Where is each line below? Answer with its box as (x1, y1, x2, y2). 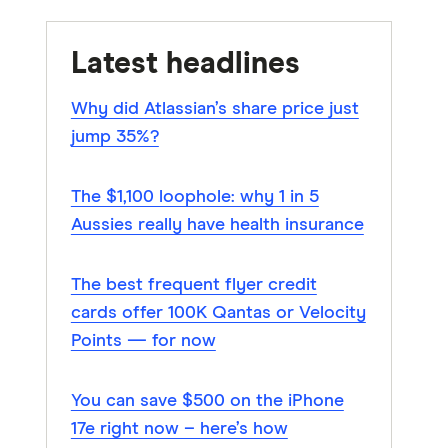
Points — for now (70, 332, 216, 350)
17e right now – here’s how (70, 420, 288, 438)
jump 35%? (70, 128, 159, 146)
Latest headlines (70, 49, 300, 79)
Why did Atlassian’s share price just (70, 100, 359, 118)
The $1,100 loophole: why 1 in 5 (70, 188, 319, 206)
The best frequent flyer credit (70, 276, 317, 294)
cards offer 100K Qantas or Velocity (70, 304, 366, 322)
